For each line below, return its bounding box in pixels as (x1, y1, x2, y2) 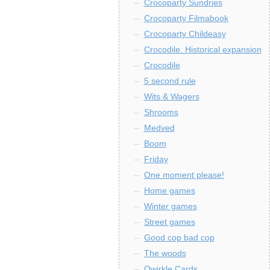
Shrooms (143, 107, 178, 117)
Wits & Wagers (143, 92, 199, 101)
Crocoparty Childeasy (143, 29, 226, 39)
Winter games (143, 201, 197, 211)
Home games (143, 186, 195, 195)
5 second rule (143, 76, 196, 86)
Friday (143, 154, 168, 164)
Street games (143, 217, 195, 227)
